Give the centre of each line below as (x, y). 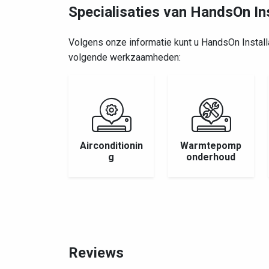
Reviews (96, 253)
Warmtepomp (211, 146)
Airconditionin (111, 146)
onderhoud (211, 157)
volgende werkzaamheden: (125, 58)
